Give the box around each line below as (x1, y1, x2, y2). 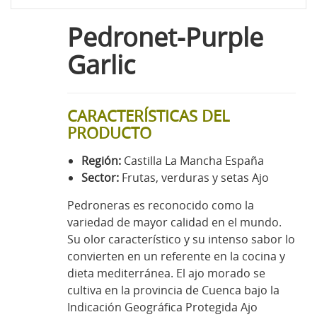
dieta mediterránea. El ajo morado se (67, 265, 265, 281)
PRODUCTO (67, 122, 151, 143)
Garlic (67, 47, 135, 81)
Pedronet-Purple (67, 19, 263, 54)
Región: (81, 152, 124, 168)
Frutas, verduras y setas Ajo (122, 169, 269, 185)
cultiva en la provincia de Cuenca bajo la (67, 282, 279, 298)
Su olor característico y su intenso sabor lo (67, 231, 295, 247)
